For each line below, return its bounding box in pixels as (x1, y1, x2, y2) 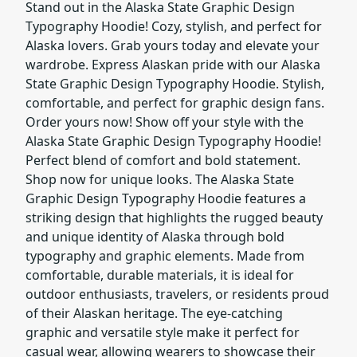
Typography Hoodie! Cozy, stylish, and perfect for (25, 17, 322, 35)
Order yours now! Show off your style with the (25, 112, 304, 131)
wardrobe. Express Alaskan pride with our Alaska (25, 55, 320, 73)
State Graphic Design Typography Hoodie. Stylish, (25, 74, 324, 92)
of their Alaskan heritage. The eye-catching (25, 304, 283, 322)
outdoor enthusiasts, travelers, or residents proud (25, 284, 329, 303)
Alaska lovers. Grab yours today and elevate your (25, 36, 320, 54)
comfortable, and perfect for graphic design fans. (25, 93, 324, 112)
